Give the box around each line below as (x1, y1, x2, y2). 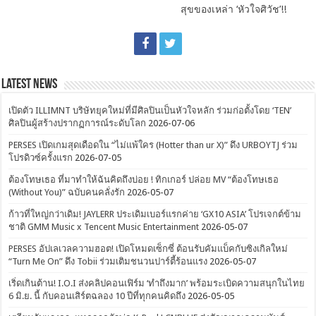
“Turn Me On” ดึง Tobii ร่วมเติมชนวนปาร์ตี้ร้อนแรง (8, 256, 208, 267)
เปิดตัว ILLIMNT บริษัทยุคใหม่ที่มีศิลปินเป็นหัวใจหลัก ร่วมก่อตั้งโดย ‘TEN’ (8, 105, 292, 116)
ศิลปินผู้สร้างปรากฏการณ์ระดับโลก (8, 118, 147, 129)
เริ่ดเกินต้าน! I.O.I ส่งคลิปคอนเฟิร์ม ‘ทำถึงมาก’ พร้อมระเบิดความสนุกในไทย (8, 278, 305, 289)
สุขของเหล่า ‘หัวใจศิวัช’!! (180, 4, 286, 16)
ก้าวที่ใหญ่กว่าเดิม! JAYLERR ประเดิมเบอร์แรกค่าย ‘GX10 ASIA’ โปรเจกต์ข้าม (8, 209, 302, 220)
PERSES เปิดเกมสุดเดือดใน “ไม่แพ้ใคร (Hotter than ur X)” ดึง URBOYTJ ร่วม (8, 140, 298, 151)
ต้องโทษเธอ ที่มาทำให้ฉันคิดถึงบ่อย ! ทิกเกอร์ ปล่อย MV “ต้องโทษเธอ (8, 174, 279, 186)
